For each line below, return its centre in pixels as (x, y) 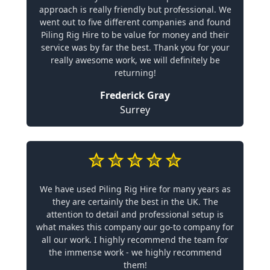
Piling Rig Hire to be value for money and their (135, 35)
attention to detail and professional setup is (135, 214)
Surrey (135, 110)
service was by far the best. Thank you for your (135, 47)
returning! (135, 73)
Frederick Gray (135, 95)
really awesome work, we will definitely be (135, 60)
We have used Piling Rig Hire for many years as (135, 189)
